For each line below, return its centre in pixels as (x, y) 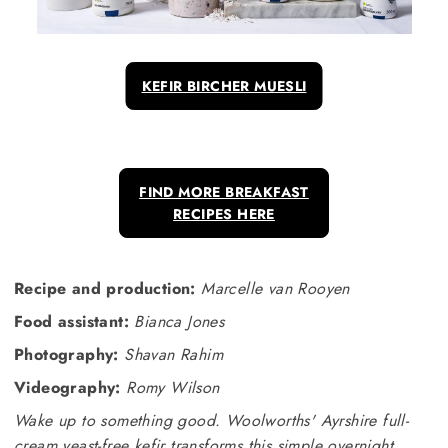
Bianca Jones (179, 321)
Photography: (66, 354)
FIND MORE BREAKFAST (224, 191)
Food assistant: (71, 321)
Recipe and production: (105, 288)
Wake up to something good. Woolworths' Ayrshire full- (211, 420)
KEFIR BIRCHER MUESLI (224, 85)
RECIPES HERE (224, 213)
